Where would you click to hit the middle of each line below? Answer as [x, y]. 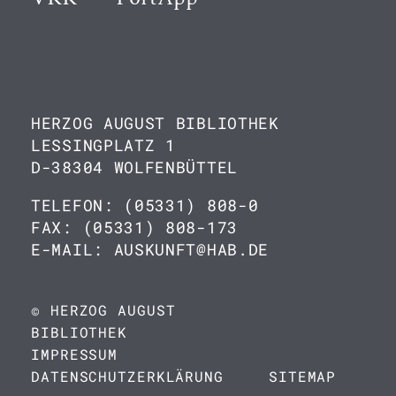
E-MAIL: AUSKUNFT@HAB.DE [150, 249]
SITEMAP [302, 376]
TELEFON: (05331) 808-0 [145, 205]
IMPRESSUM [75, 354]
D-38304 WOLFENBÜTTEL [134, 167]
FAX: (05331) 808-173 [134, 227]
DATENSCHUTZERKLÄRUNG [127, 376]
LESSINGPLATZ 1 [103, 145]
